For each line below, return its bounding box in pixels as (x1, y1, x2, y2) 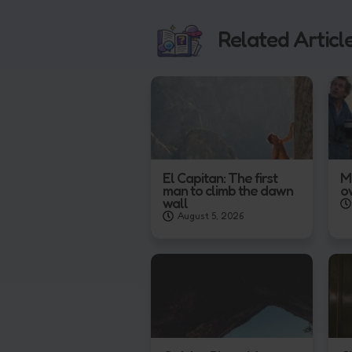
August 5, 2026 (178, 210, 244, 222)
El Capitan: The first (163, 169, 277, 187)
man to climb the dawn (163, 181, 293, 200)
